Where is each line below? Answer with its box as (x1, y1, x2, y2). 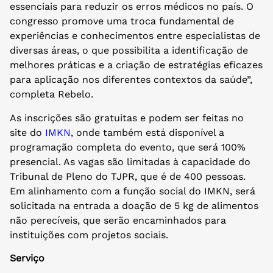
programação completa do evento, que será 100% (10, 141, 246, 153)
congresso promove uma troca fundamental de (10, 15, 234, 27)
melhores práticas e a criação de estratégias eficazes (10, 59, 263, 71)
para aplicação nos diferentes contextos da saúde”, (10, 74, 252, 86)
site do (10, 126, 42, 138)
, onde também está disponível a (71, 126, 224, 138)
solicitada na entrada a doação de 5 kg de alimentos (10, 199, 258, 211)
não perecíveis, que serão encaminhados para (10, 214, 226, 226)
